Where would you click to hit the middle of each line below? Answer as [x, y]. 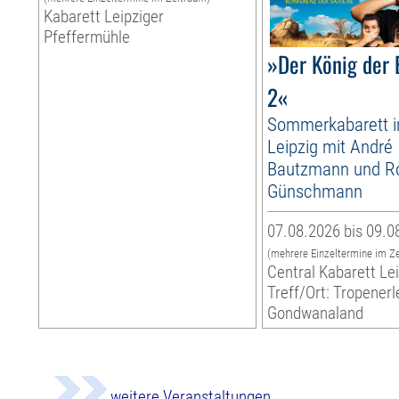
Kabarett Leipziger [104, 17]
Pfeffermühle [87, 37]
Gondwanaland [316, 313]
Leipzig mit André [330, 147]
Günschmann [315, 191]
